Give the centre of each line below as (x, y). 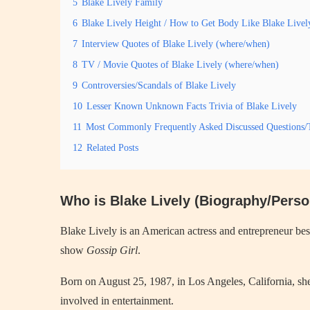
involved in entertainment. (117, 301)
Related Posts (112, 147)
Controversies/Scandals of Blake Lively (159, 85)
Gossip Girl (112, 250)
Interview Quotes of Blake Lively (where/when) (176, 44)
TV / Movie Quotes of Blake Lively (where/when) (180, 64)
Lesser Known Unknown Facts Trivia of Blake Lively (192, 106)
